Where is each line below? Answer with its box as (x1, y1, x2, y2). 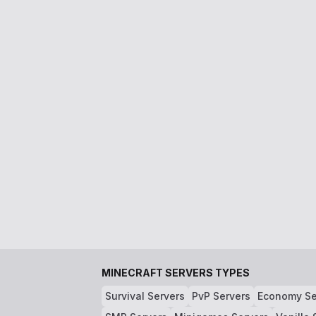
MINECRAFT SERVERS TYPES (102, 267, 250, 279)
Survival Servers (105, 290, 185, 302)
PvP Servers (192, 290, 250, 302)
